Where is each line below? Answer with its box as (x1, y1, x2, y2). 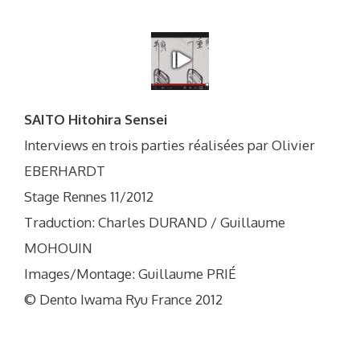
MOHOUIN (24, 239, 92, 256)
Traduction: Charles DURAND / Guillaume (24, 213, 285, 231)
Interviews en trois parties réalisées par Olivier (24, 136, 315, 153)
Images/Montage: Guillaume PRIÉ (24, 264, 236, 282)
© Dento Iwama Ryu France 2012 (24, 290, 223, 308)
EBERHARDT (24, 162, 105, 179)
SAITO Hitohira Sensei (24, 110, 167, 128)
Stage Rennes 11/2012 (24, 187, 153, 205)
